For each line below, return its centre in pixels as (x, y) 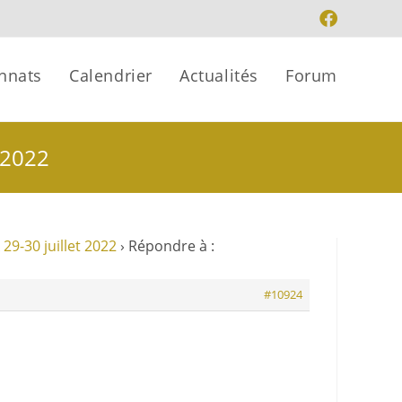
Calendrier (111, 75)
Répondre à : (171, 246)
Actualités (219, 75)
